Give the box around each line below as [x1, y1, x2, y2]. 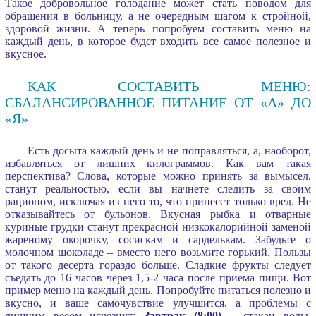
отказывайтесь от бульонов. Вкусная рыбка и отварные [4, 207, 312, 220]
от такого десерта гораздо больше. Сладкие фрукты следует [4, 258, 312, 271]
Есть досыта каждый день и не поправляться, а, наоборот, [27, 144, 312, 157]
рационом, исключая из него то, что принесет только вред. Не [4, 195, 312, 207]
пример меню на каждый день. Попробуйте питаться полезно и [4, 284, 312, 296]
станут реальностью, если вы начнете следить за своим [4, 182, 312, 195]
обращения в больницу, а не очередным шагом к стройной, [4, 9, 312, 22]
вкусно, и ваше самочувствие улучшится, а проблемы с [4, 296, 312, 309]
